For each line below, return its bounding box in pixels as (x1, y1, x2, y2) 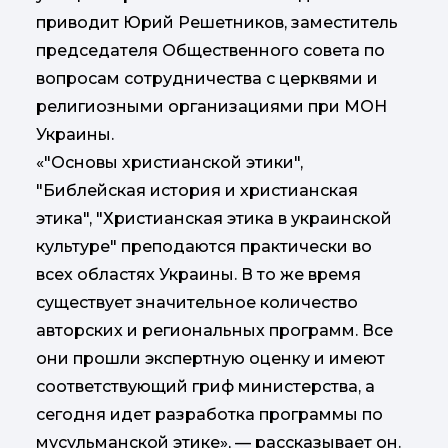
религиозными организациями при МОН (36, 97, 387, 117)
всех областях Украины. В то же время (36, 265, 361, 285)
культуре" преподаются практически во (36, 237, 372, 257)
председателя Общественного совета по (36, 41, 385, 61)
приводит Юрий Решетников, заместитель (36, 13, 398, 33)
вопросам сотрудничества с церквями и (36, 69, 378, 89)
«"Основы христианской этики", (36, 153, 303, 173)
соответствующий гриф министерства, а (36, 377, 375, 397)
